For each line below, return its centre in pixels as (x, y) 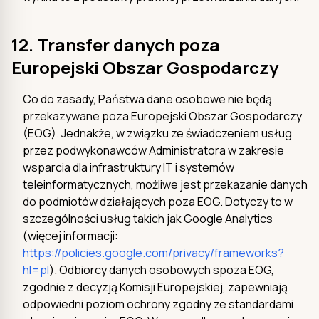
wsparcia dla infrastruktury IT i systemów (129, 167)
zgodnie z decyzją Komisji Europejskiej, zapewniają (155, 287)
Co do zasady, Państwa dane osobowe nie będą (147, 99)
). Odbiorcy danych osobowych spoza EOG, (162, 270)
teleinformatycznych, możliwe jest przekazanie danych (165, 184)
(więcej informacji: (70, 235)
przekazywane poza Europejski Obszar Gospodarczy (162, 116)
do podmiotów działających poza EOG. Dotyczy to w (158, 201)
